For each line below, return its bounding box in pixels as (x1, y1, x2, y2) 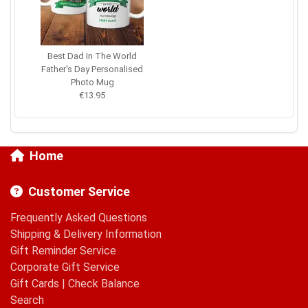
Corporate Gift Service (10, 261, 120, 274)
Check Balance (68, 277, 140, 290)
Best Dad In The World (47, 51, 137, 61)
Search (10, 294, 44, 307)
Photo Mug (70, 77, 114, 87)
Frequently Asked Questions (10, 211, 147, 224)
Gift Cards (10, 277, 59, 290)
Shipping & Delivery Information (10, 228, 162, 241)
